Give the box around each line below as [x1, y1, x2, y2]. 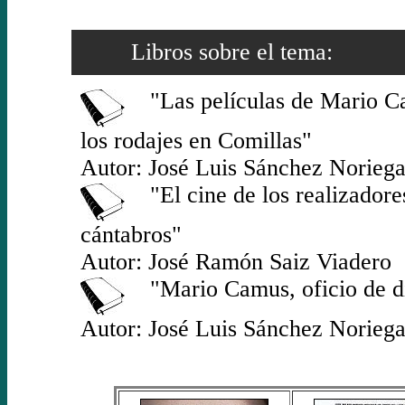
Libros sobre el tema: [80, 39, 333, 65]
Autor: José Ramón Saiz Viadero [80, 249, 391, 275]
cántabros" [80, 221, 182, 248]
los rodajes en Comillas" [80, 127, 312, 154]
